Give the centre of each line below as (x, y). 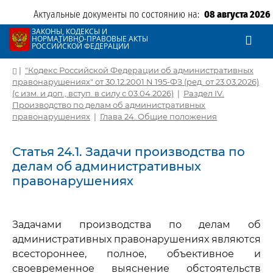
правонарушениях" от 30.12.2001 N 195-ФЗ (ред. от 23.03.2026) (136, 82)
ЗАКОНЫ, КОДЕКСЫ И (69, 31)
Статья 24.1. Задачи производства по (129, 152)
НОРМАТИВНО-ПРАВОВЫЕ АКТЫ (90, 39)
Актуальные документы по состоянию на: (119, 14)
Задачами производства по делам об (136, 225)
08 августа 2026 (237, 14)
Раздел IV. (204, 93)
